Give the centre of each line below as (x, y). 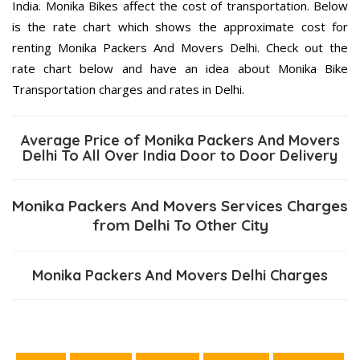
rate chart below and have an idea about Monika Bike (180, 68)
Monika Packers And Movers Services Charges (180, 205)
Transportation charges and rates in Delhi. (128, 89)
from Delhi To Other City (180, 225)
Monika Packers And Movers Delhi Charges (180, 275)
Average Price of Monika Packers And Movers (180, 140)
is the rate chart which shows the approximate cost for (180, 26)
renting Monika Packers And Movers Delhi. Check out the (180, 47)
